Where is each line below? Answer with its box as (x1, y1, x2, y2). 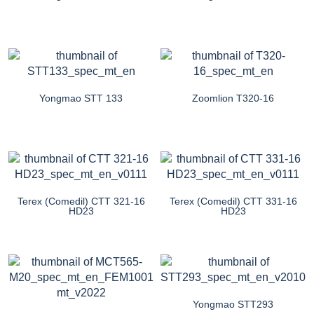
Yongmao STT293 (193, 298, 273, 310)
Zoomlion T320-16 (192, 92, 274, 104)
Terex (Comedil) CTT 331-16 (169, 195, 297, 207)
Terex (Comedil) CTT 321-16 (17, 195, 145, 207)
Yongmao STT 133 (39, 92, 123, 104)
